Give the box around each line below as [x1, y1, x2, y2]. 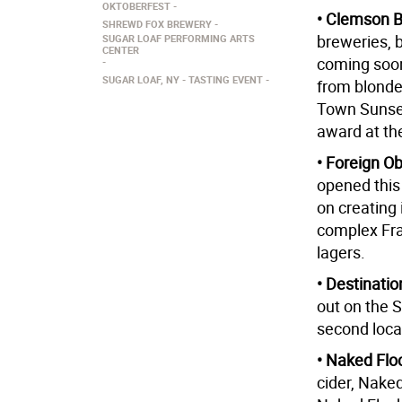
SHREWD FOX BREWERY [102, 17, 212, 31]
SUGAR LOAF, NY [102, 73, 179, 86]
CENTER [102, 43, 139, 57]
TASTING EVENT [188, 73, 263, 86]
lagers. [316, 241, 365, 263]
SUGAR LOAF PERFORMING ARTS [102, 31, 255, 45]
